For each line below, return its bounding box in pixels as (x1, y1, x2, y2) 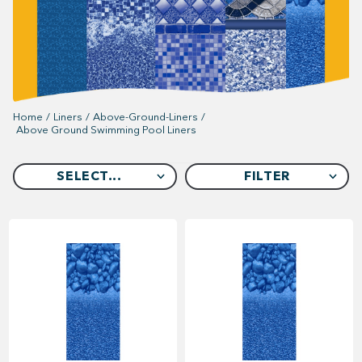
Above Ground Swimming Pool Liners (16, 123, 196, 136)
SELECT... (57, 168, 122, 184)
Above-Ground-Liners (93, 110, 198, 123)
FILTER (244, 168, 290, 184)
